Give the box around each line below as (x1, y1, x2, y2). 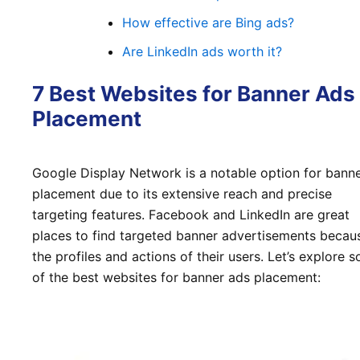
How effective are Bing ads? (122, 14, 294, 31)
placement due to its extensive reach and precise (32, 186, 332, 202)
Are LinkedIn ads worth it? (122, 43, 282, 60)
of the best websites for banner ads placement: (32, 269, 321, 286)
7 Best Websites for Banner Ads (32, 81, 355, 107)
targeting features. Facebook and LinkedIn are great (32, 207, 350, 223)
